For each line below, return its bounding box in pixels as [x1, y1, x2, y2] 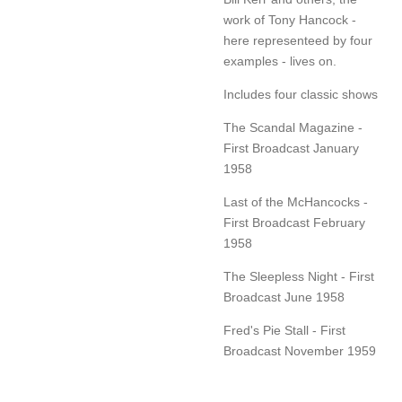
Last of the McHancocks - [223, 194, 368, 209]
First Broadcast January [223, 140, 359, 155]
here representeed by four [223, 32, 372, 48]
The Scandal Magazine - [223, 119, 363, 135]
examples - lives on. [223, 53, 336, 68]
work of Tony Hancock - [223, 12, 356, 27]
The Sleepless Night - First [223, 268, 374, 284]
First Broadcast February [223, 214, 365, 230]
